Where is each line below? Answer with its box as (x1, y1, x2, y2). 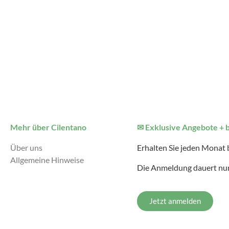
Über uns (10, 143, 42, 153)
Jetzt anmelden (149, 196, 201, 206)
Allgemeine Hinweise (10, 155, 84, 165)
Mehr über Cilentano (10, 122, 86, 132)
